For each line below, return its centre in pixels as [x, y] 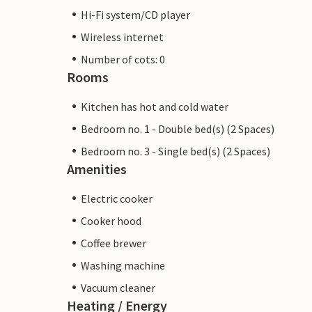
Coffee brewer [114, 243]
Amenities [97, 169]
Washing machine [123, 265]
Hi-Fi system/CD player [135, 14]
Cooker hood [111, 220]
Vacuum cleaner [118, 287]
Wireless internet [122, 37]
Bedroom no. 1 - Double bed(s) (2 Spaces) [178, 128]
